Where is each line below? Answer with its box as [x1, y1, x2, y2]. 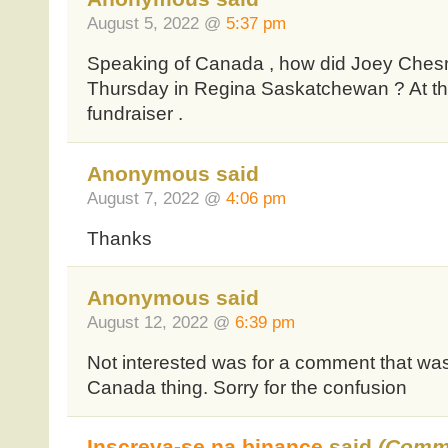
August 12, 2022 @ [86, 311, 235, 332]
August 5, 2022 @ [86, 13, 226, 34]
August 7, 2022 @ [86, 187, 226, 208]
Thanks [86, 227, 152, 249]
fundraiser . [86, 103, 183, 125]
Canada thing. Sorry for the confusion [86, 376, 407, 398]
